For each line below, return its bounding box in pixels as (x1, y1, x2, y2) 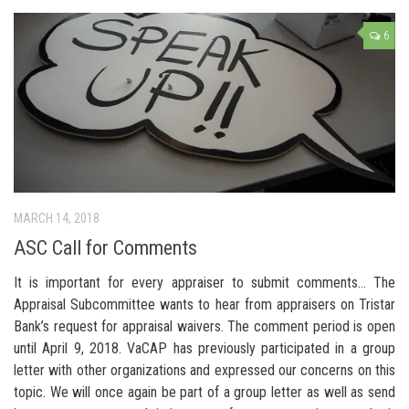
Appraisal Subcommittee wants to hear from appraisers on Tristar (14, 296, 395, 314)
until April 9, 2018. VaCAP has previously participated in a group (14, 340, 395, 358)
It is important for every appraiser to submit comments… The (14, 274, 395, 292)
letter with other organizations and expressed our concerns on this (14, 362, 395, 380)
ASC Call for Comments (14, 236, 197, 260)
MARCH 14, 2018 (14, 211, 100, 226)
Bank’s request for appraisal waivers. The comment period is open (14, 318, 395, 336)
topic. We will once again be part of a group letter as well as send (14, 383, 395, 402)
